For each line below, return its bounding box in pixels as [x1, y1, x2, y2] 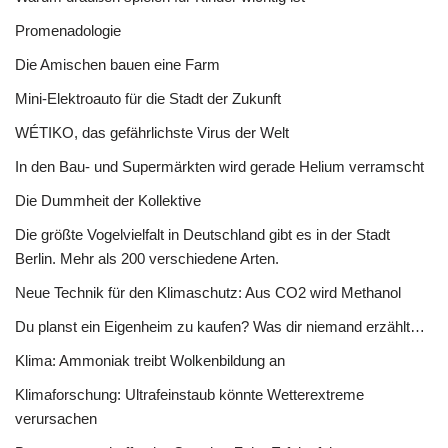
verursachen [15, 410, 97, 427]
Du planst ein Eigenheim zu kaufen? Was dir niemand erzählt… [15, 318, 425, 335]
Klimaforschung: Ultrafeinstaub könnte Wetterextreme [15, 386, 364, 403]
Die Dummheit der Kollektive [15, 192, 201, 209]
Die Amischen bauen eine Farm [15, 56, 220, 73]
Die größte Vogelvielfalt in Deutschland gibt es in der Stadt [15, 226, 390, 243]
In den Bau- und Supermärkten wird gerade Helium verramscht [15, 158, 424, 175]
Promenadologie [15, 22, 121, 39]
